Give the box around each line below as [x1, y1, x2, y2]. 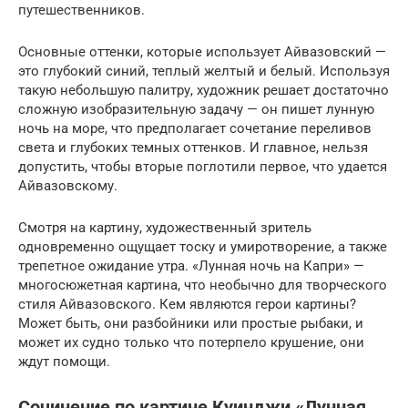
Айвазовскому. [18, 177, 117, 194]
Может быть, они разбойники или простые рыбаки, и [18, 314, 363, 331]
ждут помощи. [18, 352, 110, 370]
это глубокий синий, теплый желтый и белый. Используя [18, 62, 390, 79]
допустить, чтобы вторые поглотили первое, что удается [18, 158, 387, 175]
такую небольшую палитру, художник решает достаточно [18, 81, 389, 98]
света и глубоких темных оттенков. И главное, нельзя [18, 138, 368, 156]
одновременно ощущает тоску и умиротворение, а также [18, 238, 387, 255]
